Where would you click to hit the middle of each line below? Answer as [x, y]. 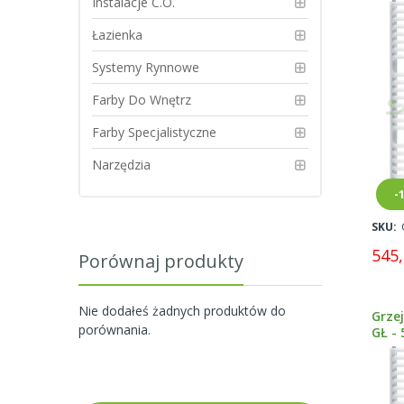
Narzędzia [121, 165]
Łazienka [117, 35]
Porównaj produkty [161, 261]
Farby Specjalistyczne [154, 132]
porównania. [115, 330]
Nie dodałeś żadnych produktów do [182, 311]
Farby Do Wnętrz [142, 100]
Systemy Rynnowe [146, 67]
